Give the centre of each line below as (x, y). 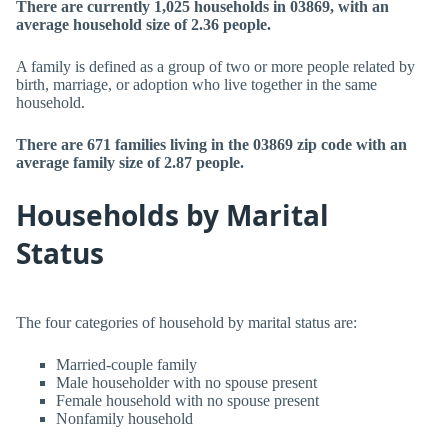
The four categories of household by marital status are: (186, 322)
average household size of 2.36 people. (143, 24)
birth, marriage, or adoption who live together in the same (196, 84)
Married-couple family (126, 364)
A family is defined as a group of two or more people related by (215, 66)
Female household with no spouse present (187, 400)
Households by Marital (172, 215)
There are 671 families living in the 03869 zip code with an (211, 144)
